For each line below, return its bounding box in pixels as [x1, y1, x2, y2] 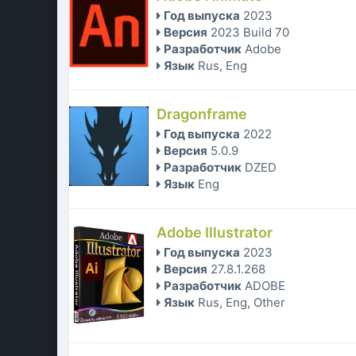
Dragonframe [157, 106, 247, 123]
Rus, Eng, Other [198, 295, 285, 311]
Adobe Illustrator [157, 224, 273, 242]
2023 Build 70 [211, 25, 289, 41]
